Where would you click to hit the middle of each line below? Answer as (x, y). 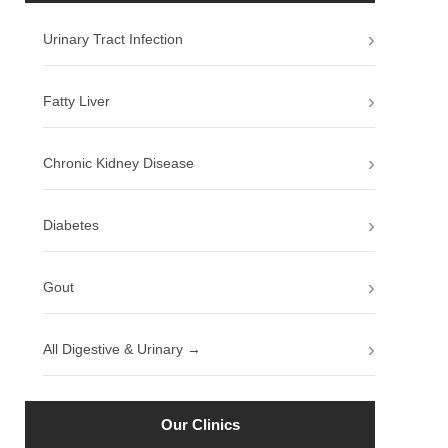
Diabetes (70, 224)
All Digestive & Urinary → (121, 348)
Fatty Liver (76, 100)
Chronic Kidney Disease (118, 162)
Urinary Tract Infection (112, 39)
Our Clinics (200, 425)
